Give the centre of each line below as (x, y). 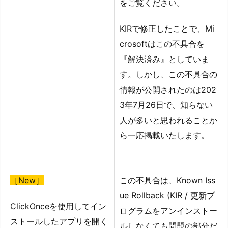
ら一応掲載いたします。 (164, 136)
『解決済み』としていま (164, 59)
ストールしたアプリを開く (59, 222)
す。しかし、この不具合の (168, 75)
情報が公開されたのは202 (168, 90)
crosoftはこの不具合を (162, 44)
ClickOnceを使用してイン (58, 206)
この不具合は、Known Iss (167, 180)
